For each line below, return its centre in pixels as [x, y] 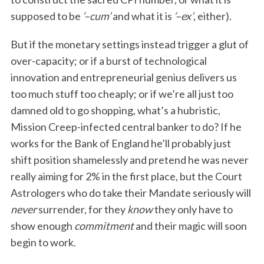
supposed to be [46, 16]
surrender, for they [82, 209]
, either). [212, 16]
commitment [104, 226]
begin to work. [43, 242]
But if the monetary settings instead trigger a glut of [129, 44]
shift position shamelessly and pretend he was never [129, 160]
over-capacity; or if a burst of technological [108, 61]
